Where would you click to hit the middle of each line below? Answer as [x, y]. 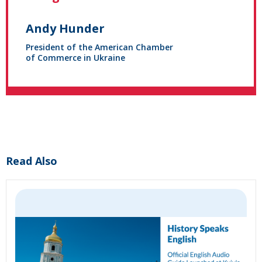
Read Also [32, 161]
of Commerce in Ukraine [75, 58]
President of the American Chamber [99, 47]
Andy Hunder [65, 29]
